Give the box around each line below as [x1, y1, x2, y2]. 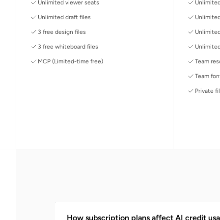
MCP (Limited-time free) [38, 57, 103, 65]
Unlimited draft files [38, 13, 91, 21]
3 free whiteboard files [38, 43, 98, 50]
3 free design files [38, 28, 86, 35]
